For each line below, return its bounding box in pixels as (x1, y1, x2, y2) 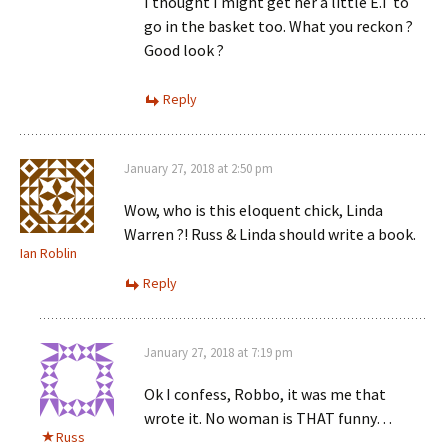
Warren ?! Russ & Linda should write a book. (124, 223, 416, 244)
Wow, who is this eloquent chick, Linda (124, 199, 383, 220)
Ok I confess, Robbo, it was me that (144, 383, 386, 404)
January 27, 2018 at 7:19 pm (144, 343, 293, 361)
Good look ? (144, 39, 224, 60)
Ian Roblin (20, 243, 77, 262)
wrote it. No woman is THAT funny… (144, 407, 392, 428)
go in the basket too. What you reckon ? (144, 15, 413, 36)
